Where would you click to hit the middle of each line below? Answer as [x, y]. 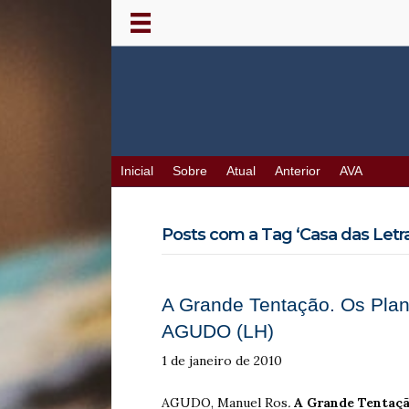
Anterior [298, 172]
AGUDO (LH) [218, 331]
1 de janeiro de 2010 [222, 361]
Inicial [137, 172]
